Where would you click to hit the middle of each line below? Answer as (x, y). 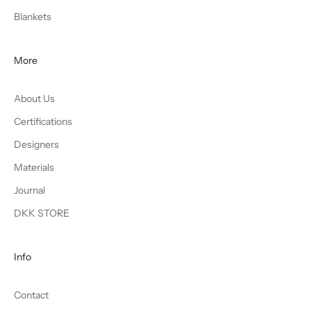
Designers (36, 144)
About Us (34, 98)
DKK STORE (42, 213)
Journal (30, 190)
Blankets (33, 16)
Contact (31, 295)
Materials (34, 167)
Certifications (43, 121)
